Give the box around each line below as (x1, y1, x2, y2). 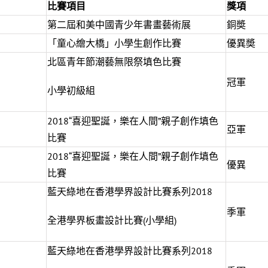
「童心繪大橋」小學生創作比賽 (47, 37, 181, 49)
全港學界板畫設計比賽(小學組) (47, 214, 176, 226)
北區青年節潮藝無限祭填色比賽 (47, 56, 181, 68)
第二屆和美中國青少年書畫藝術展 (47, 19, 191, 31)
